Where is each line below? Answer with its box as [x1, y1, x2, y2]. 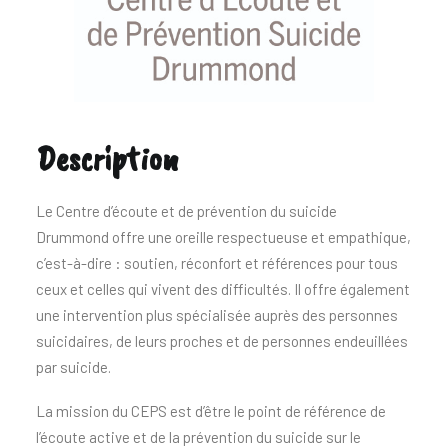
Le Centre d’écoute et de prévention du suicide [36, 202, 337, 220]
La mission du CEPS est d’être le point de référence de [36, 402, 386, 420]
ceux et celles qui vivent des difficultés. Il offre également [36, 280, 410, 298]
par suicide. [36, 358, 111, 376]
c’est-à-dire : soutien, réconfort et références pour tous [36, 254, 398, 272]
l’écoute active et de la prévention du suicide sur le [36, 428, 361, 446]
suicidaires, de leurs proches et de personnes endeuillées [36, 332, 408, 350]
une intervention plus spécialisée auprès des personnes [36, 306, 398, 324]
